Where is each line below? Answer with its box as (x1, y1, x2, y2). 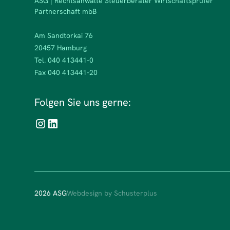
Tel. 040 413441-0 (34, 55, 94, 65)
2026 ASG (34, 188, 67, 198)
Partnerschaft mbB (34, 7, 97, 16)
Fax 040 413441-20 (34, 68, 98, 78)
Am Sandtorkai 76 (34, 31, 93, 41)
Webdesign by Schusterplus (67, 188, 158, 198)
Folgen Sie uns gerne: (34, 95, 131, 109)
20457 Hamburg (34, 43, 87, 53)
